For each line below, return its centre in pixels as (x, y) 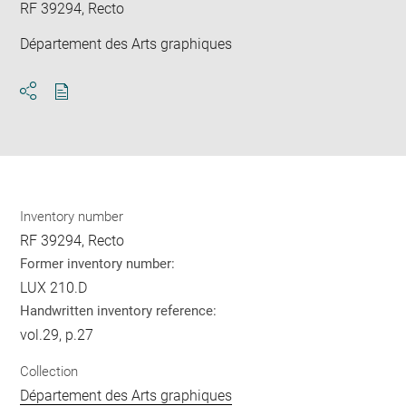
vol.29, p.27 (57, 335)
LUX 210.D (54, 288)
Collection (49, 371)
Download (94, 108)
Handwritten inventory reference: (119, 311)
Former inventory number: (98, 264)
